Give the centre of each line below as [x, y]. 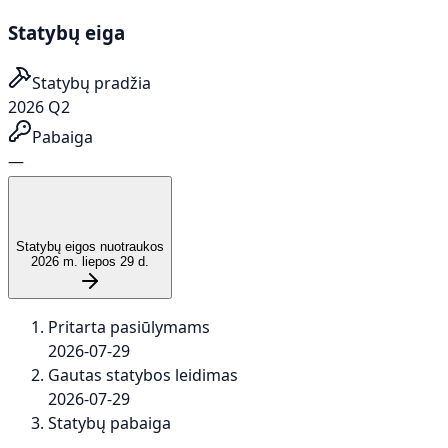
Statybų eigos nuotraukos [90, 247]
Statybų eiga [66, 32]
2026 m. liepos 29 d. [90, 262]
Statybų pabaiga [109, 423]
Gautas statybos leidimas [143, 375]
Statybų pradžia [91, 83]
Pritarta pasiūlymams [129, 327]
